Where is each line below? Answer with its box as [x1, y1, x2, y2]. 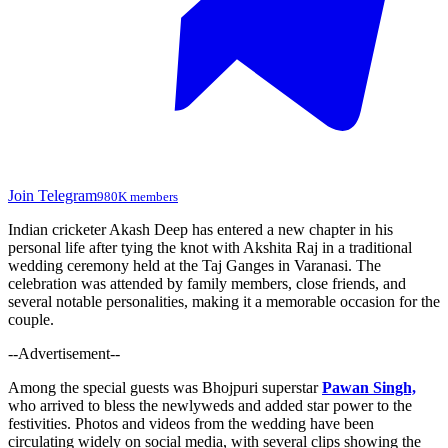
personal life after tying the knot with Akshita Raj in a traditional [8, 238, 412, 256]
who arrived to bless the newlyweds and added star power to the [8, 396, 412, 414]
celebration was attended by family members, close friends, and [8, 274, 406, 292]
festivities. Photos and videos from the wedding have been [8, 414, 374, 432]
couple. [8, 310, 54, 328]
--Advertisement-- [8, 344, 120, 362]
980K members [97, 188, 178, 204]
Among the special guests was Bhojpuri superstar [8, 378, 322, 396]
